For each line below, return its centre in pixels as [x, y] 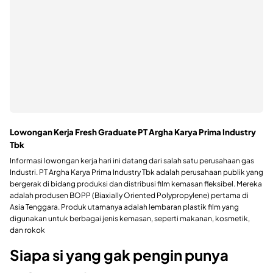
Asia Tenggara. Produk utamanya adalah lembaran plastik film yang [124, 207]
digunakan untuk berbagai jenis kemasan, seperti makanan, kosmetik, [130, 219]
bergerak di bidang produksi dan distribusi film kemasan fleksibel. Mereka [136, 184]
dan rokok [27, 230]
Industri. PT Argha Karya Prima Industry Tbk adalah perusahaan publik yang [136, 172]
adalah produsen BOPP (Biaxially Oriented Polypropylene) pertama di [129, 196]
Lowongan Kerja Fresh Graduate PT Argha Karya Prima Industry [133, 132]
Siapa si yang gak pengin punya [119, 255]
